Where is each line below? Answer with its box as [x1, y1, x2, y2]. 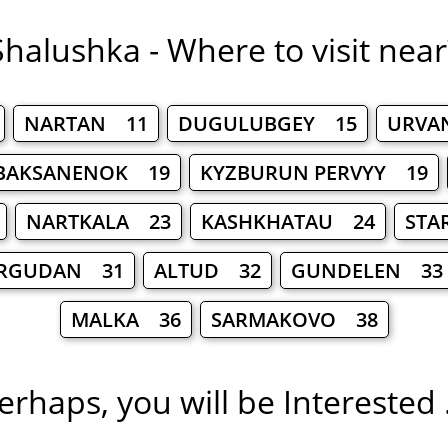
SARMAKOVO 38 [210, 306, 378, 334]
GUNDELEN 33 [291, 257, 443, 285]
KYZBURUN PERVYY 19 [200, 159, 428, 187]
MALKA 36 [70, 306, 181, 334]
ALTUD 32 [154, 257, 261, 285]
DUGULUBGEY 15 [177, 110, 357, 138]
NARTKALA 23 [25, 208, 171, 236]
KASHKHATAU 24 [200, 208, 375, 236]
